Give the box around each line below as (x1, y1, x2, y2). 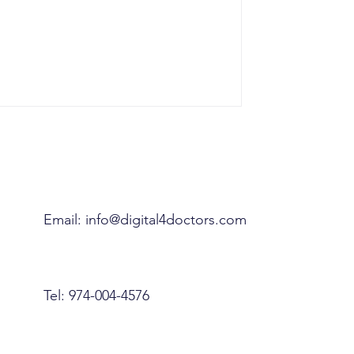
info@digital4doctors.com (85, 210, 247, 228)
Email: (43, 210, 85, 228)
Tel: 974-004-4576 (43, 286, 149, 304)
